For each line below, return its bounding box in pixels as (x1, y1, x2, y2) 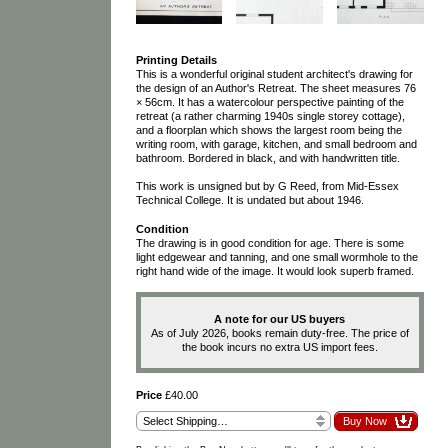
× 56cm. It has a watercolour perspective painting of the (135, 95, 404, 108)
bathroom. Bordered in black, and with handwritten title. (135, 151, 400, 164)
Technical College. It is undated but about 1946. (135, 194, 364, 207)
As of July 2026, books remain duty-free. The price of (150, 326, 409, 339)
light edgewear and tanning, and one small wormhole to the (135, 250, 418, 263)
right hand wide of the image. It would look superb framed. (135, 264, 414, 277)
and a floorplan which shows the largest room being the (135, 123, 402, 136)
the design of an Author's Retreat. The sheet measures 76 (135, 81, 416, 94)
